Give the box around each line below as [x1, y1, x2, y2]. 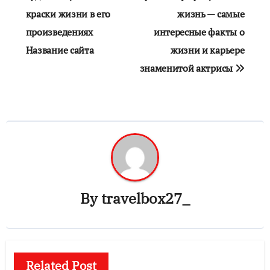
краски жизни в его [25, 7, 110, 20]
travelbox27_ [101, 189, 190, 208]
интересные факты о [154, 25, 245, 39]
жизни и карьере [171, 43, 245, 57]
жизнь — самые [177, 7, 245, 20]
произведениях [25, 25, 93, 39]
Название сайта [25, 43, 94, 57]
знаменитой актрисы [139, 61, 235, 75]
